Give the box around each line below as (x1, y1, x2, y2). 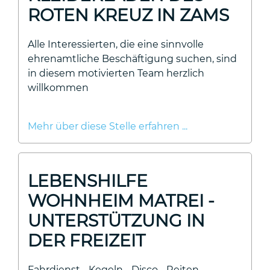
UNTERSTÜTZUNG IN (28, 210, 205, 231)
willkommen (28, 82, 89, 93)
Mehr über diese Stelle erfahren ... (28, 121, 187, 132)
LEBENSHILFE (28, 171, 148, 191)
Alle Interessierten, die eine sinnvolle (28, 39, 204, 50)
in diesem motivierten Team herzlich (28, 67, 204, 79)
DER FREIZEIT (28, 230, 145, 251)
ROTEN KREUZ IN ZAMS (28, 5, 229, 25)
